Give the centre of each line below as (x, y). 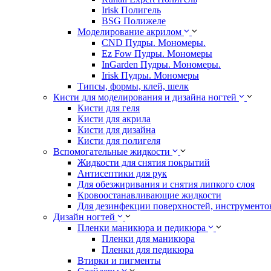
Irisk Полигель (131, 10)
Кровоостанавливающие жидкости (149, 195)
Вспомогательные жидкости (112, 152)
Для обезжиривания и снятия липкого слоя (166, 184)
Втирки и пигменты (119, 261)
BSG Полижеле (134, 21)
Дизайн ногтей (84, 217)
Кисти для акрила (114, 119)
